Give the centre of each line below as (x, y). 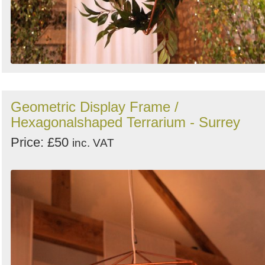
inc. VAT (93, 143)
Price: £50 (41, 143)
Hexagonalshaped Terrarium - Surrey (125, 122)
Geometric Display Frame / (95, 107)
